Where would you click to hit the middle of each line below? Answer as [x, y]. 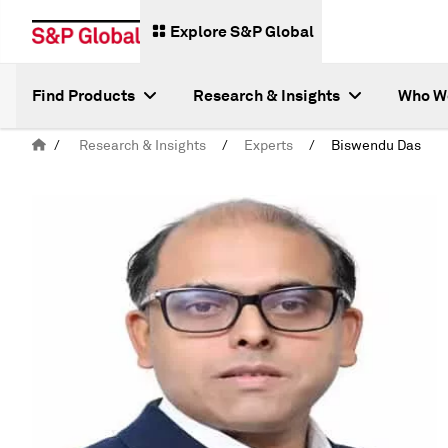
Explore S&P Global [242, 31]
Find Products [83, 95]
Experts [268, 145]
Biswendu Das [376, 145]
